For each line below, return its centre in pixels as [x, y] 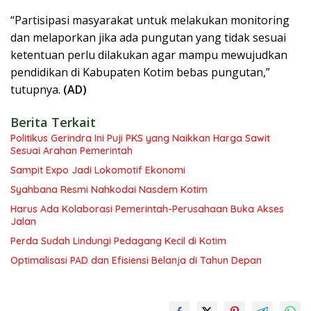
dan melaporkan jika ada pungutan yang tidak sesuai [148, 38]
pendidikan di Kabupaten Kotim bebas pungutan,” [140, 73]
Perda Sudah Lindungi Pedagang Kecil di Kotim [118, 241]
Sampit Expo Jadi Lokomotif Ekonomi [98, 170]
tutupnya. [37, 90]
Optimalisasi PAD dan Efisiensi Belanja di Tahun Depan [136, 261]
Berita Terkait [53, 123]
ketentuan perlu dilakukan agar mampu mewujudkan [149, 55]
